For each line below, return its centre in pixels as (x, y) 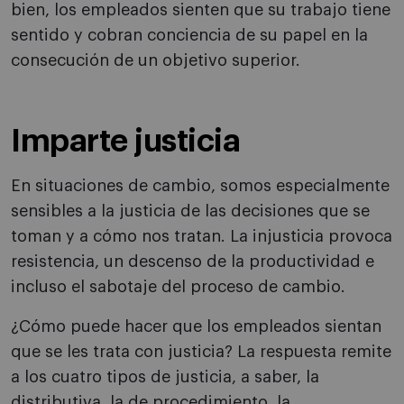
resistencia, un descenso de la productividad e (193, 262)
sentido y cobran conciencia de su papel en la (189, 36)
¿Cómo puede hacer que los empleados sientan (196, 327)
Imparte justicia (125, 142)
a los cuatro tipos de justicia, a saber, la (165, 377)
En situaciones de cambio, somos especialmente (200, 186)
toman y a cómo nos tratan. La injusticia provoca (202, 237)
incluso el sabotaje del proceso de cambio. (178, 287)
